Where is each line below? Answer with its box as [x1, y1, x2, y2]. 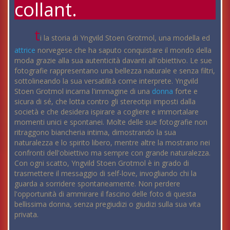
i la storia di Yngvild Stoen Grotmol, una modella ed [40, 32, 210, 43]
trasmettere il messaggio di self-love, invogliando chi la [14, 168, 197, 178]
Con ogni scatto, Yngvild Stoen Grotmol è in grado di [14, 158, 189, 168]
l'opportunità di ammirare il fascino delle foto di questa [14, 188, 196, 199]
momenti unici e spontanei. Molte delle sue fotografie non [14, 117, 207, 127]
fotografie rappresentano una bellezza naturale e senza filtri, [14, 65, 215, 75]
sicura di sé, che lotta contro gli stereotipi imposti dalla [14, 96, 196, 106]
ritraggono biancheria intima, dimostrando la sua [14, 127, 176, 137]
